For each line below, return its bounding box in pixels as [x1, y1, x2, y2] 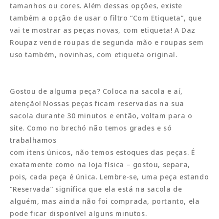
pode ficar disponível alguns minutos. [10, 208, 147, 218]
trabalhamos [10, 135, 57, 145]
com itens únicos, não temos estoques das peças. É [10, 147, 195, 157]
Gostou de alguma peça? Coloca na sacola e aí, [10, 86, 183, 96]
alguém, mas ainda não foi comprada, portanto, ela [10, 196, 200, 206]
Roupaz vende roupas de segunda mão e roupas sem [10, 37, 204, 47]
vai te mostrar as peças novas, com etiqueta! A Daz [10, 25, 196, 35]
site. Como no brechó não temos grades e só [10, 123, 172, 132]
